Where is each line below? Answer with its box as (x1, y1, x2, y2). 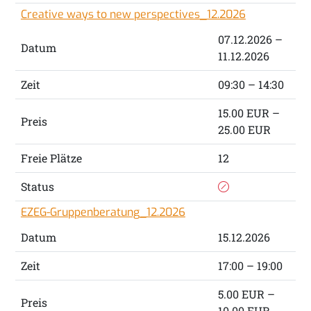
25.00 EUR (217, 122, 271, 137)
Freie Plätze (20, 151, 82, 166)
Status (20, 179, 54, 194)
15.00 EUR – (217, 106, 280, 121)
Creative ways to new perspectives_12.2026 (20, 7, 246, 22)
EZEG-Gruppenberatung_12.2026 (20, 205, 185, 220)
